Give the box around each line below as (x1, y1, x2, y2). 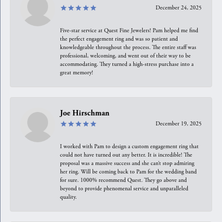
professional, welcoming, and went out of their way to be (60, 52, 191, 59)
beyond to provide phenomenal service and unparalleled (60, 184, 188, 192)
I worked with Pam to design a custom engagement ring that (60, 142, 199, 150)
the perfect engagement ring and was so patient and (60, 35, 178, 43)
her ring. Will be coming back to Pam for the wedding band (60, 167, 197, 175)
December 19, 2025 (156, 119, 202, 127)
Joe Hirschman (60, 108, 110, 118)
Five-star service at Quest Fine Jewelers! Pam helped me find (60, 26, 198, 34)
